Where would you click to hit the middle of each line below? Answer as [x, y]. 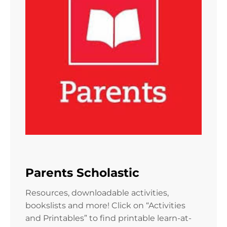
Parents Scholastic [82, 173]
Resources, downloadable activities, [97, 193]
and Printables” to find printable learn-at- [108, 218]
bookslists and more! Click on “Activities [105, 205]
